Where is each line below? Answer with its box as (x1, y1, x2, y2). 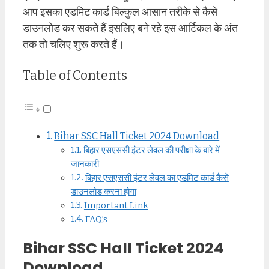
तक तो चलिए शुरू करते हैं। (23, 38, 124, 52)
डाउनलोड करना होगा (71, 186, 136, 197)
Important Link (83, 199, 148, 211)
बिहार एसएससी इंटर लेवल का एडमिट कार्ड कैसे (85, 172, 229, 183)
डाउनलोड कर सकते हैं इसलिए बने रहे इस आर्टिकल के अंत (23, 22, 238, 35)
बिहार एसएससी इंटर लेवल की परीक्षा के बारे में (83, 144, 220, 156)
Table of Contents (23, 67, 127, 83)
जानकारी (71, 158, 99, 169)
